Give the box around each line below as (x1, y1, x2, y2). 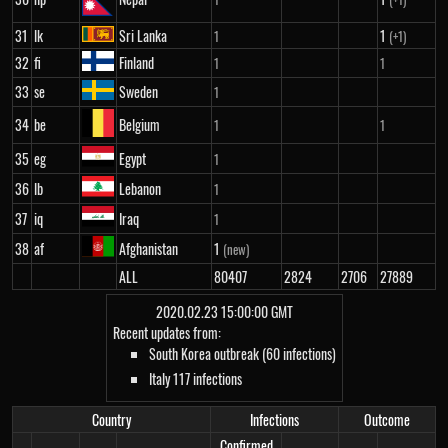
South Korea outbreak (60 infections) (148, 343, 336, 364)
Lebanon (119, 178, 161, 199)
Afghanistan (119, 238, 178, 259)
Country (92, 409, 131, 430)
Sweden (119, 81, 158, 102)
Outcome (364, 409, 410, 430)
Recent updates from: (112, 322, 221, 343)
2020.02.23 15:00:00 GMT (155, 301, 293, 322)
